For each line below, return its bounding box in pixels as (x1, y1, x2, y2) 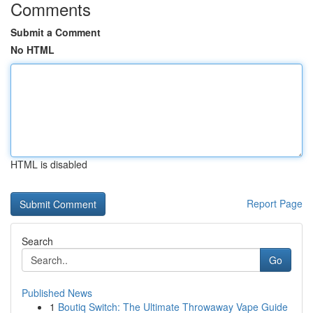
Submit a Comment (10, 25, 101, 39)
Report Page (247, 196, 303, 210)
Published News (22, 286, 92, 300)
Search (22, 234, 53, 248)
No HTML (10, 43, 54, 57)
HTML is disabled (10, 157, 87, 171)
